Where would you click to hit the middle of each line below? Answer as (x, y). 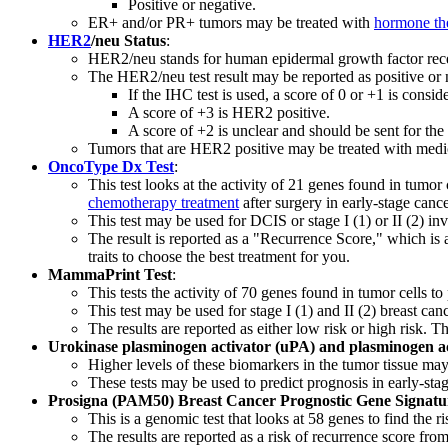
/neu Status (128, 40)
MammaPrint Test (110, 274)
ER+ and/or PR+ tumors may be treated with (231, 22)
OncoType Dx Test (111, 166)
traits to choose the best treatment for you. (219, 256)
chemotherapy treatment (163, 202)
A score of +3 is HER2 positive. (229, 112)
